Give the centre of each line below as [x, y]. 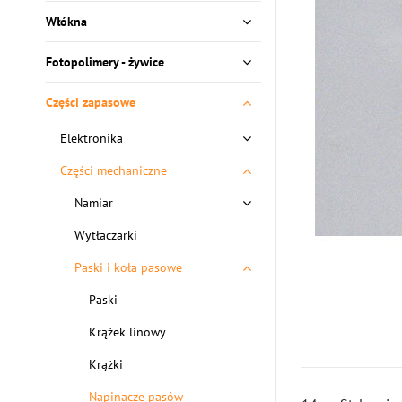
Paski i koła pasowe [128, 267]
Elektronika [91, 138]
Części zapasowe [90, 102]
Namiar [93, 203]
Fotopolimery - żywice [105, 62]
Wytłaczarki [105, 235]
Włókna [66, 22]
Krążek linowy [127, 332]
